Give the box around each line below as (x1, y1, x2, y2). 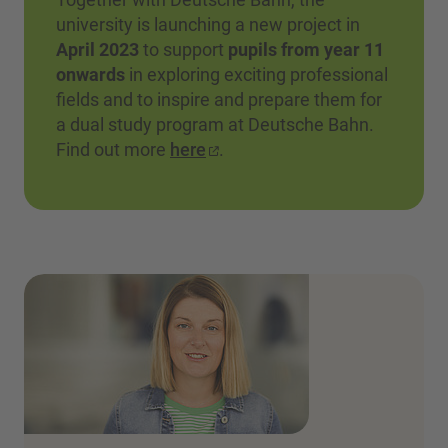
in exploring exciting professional (125, 63, 388, 85)
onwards (56, 63, 125, 85)
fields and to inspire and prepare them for (56, 88, 382, 110)
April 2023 (56, 38, 139, 60)
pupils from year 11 (228, 38, 384, 60)
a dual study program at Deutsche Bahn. (56, 113, 374, 135)
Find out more (56, 138, 170, 160)
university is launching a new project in (56, 13, 360, 35)
